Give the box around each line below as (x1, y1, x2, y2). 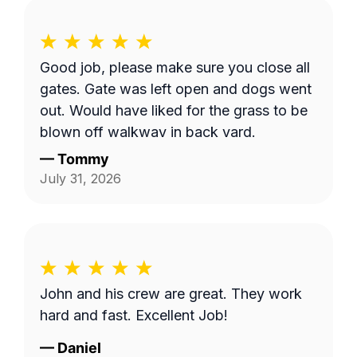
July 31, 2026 (40, 170, 121, 186)
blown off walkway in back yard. (40, 124, 256, 140)
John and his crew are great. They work (40, 285, 302, 302)
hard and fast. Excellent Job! (40, 307, 228, 324)
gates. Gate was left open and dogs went (40, 80, 312, 97)
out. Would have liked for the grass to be (40, 102, 308, 119)
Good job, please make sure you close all (40, 59, 310, 76)
